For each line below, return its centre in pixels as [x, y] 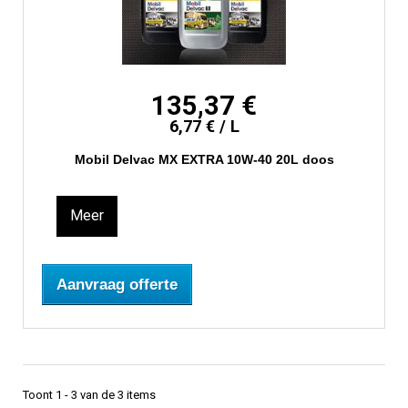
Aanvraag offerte [117, 285]
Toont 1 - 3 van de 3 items [89, 395]
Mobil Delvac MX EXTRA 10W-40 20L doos [204, 160]
